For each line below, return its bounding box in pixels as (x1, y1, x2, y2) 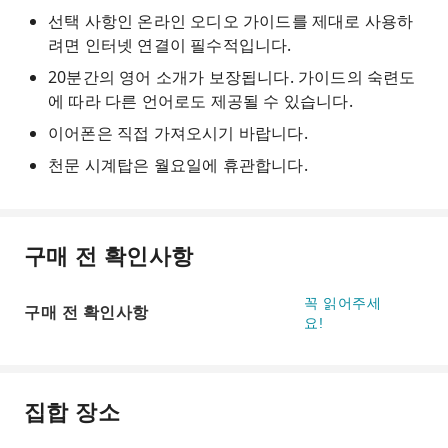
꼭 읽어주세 (304, 295, 381, 311)
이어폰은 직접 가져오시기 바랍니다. (48, 122, 308, 144)
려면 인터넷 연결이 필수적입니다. (48, 34, 292, 56)
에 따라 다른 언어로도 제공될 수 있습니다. (48, 90, 353, 112)
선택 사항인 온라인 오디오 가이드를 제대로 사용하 (48, 10, 414, 32)
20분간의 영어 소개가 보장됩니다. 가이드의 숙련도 (48, 66, 416, 88)
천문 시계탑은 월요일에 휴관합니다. (48, 154, 308, 176)
